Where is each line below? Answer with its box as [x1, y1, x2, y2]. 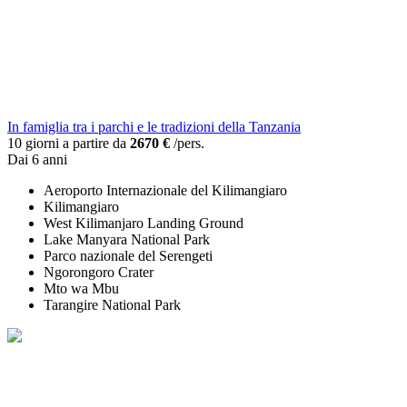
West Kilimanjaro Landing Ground [44, 215, 243, 232]
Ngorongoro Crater [44, 264, 154, 281]
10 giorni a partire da [7, 135, 130, 152]
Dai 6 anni [7, 152, 67, 168]
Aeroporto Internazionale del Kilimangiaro [44, 183, 287, 199]
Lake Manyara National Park [44, 232, 210, 248]
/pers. [170, 135, 204, 152]
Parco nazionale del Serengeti [44, 248, 213, 264]
